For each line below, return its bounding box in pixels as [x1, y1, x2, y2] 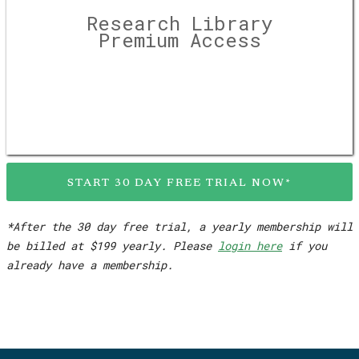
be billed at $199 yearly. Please [6, 238, 218, 253]
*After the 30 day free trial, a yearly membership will [6, 219, 353, 234]
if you [282, 238, 327, 253]
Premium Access [98, 27, 261, 53]
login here [218, 238, 282, 253]
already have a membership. [6, 257, 173, 272]
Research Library [87, 10, 272, 36]
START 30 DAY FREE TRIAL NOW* [67, 177, 292, 189]
